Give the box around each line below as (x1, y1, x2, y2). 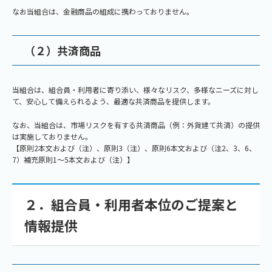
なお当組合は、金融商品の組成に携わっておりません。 (12, 6, 194, 16)
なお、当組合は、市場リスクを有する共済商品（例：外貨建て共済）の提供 (12, 120, 260, 130)
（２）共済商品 (24, 42, 101, 58)
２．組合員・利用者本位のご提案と (24, 194, 238, 214)
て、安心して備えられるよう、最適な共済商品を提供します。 (12, 96, 215, 106)
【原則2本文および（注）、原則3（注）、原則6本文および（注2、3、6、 (12, 143, 256, 153)
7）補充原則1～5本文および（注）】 (12, 154, 134, 165)
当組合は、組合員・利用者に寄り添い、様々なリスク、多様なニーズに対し (12, 84, 259, 95)
